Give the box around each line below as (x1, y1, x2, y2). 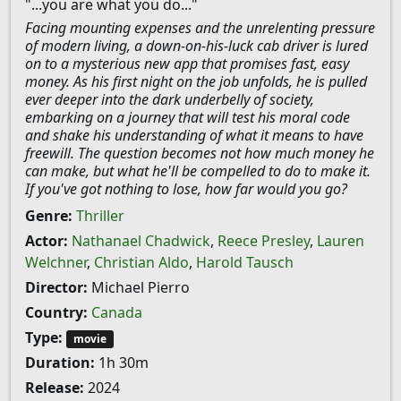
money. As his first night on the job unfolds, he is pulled (25, 72, 367, 91)
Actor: (25, 231, 68, 251)
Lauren (317, 231, 364, 251)
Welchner (25, 252, 87, 272)
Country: (25, 303, 88, 322)
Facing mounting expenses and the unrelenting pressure (25, 18, 375, 38)
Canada (91, 303, 142, 322)
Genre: (25, 206, 73, 226)
